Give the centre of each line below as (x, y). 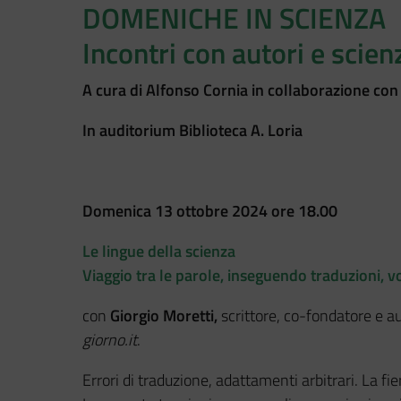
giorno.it (110, 339)
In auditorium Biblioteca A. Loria (192, 130)
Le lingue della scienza (159, 251)
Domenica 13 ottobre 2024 (175, 210)
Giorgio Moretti (162, 315)
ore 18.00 (304, 210)
